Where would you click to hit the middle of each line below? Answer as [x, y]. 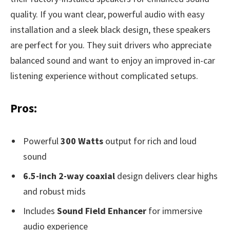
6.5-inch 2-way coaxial [69, 176]
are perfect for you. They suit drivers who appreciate [111, 45]
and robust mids [54, 191]
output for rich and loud [150, 141]
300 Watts [82, 141]
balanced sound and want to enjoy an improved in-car [113, 60]
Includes [40, 211]
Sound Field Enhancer [102, 211]
